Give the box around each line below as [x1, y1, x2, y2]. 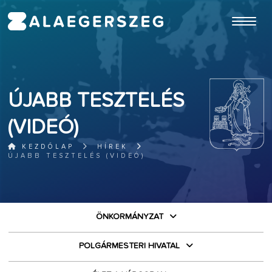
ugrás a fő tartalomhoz [203, 2, 264, 8]
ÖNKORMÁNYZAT [95, 212, 163, 221]
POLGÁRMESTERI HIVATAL [79, 242, 180, 250]
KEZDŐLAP [18, 143, 75, 150]
